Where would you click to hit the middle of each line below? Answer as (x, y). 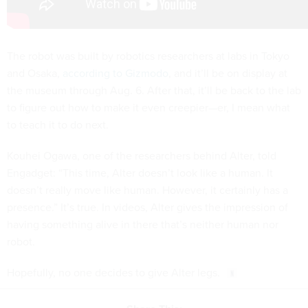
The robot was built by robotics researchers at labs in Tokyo (148, 56)
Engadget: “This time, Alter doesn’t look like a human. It (140, 173)
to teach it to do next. (58, 124)
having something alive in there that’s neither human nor (143, 224)
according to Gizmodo (115, 73)
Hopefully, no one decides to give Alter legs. (113, 272)
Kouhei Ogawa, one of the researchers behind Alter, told (142, 155)
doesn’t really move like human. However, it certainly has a (147, 190)
